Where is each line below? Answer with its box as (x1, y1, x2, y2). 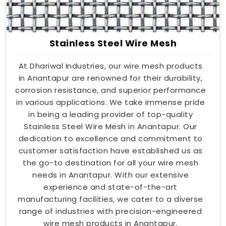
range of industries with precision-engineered (19, 206, 202, 217)
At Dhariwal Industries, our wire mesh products (18, 61, 203, 72)
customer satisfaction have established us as (18, 145, 203, 156)
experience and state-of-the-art (43, 182, 178, 193)
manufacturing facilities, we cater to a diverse (18, 194, 203, 205)
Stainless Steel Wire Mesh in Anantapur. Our (24, 121, 197, 132)
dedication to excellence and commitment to (18, 133, 203, 144)
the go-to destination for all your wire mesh (23, 157, 198, 168)
